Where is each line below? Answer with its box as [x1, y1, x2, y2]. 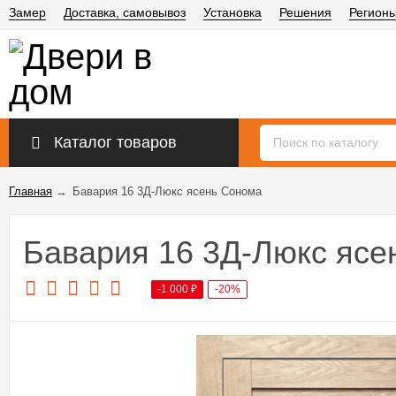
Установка [203, 5, 262, 19]
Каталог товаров [54, 133, 177, 151]
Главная [9, 185, 52, 198]
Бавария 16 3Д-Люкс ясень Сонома [72, 185, 262, 198]
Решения [279, 5, 331, 19]
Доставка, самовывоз [64, 5, 186, 19]
